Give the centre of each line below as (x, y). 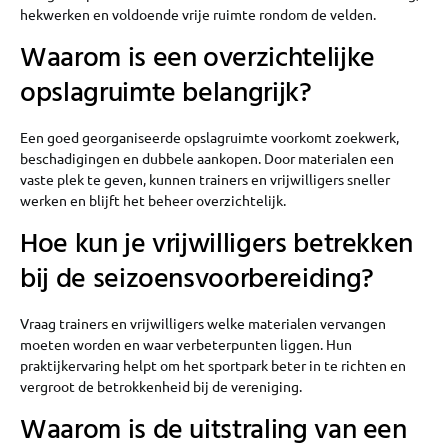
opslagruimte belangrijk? (166, 93)
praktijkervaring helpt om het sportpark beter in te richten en (213, 364)
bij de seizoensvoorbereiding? (197, 279)
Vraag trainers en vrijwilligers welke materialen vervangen (203, 322)
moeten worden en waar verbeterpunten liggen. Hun (186, 343)
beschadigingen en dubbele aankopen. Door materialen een (207, 157)
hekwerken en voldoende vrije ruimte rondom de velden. (198, 13)
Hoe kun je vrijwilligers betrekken (217, 244)
